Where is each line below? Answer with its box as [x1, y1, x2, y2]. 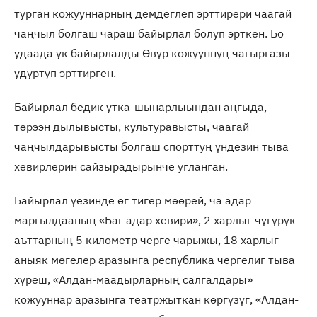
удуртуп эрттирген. [14, 66, 116, 81]
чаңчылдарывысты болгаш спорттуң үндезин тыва [14, 139, 289, 154]
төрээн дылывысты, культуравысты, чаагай [14, 120, 249, 134]
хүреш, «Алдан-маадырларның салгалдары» [14, 272, 253, 287]
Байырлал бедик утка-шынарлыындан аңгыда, [14, 100, 267, 115]
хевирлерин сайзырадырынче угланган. [14, 159, 228, 174]
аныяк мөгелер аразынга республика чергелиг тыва [14, 253, 295, 267]
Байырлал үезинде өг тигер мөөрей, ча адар [14, 193, 251, 208]
